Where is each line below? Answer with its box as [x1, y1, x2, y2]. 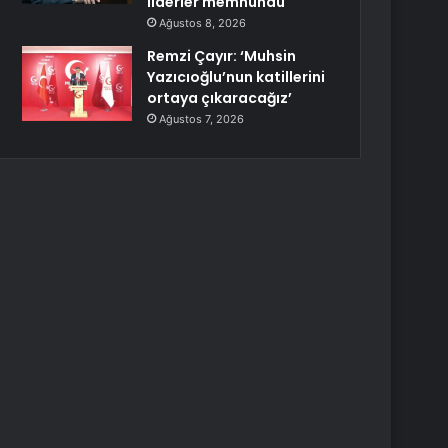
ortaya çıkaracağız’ [147, 88, 293, 108]
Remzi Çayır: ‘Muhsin [147, 46, 297, 66]
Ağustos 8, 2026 [159, 16, 247, 30]
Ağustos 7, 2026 [159, 112, 245, 126]
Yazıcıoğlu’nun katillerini [147, 67, 326, 87]
